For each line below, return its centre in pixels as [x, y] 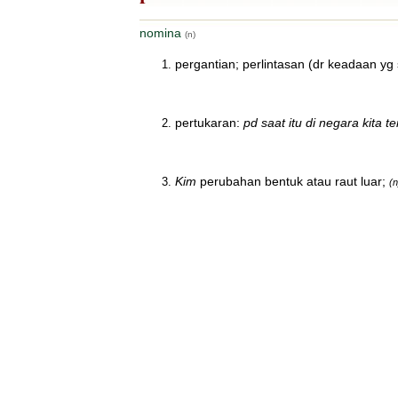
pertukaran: [209, 123]
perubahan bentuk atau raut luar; [291, 181]
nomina [162, 33]
